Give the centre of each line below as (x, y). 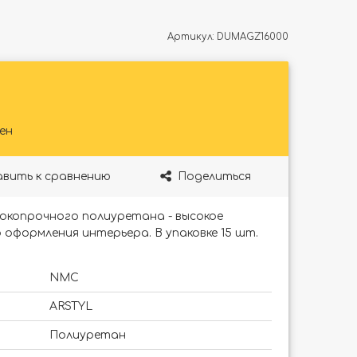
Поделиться (214, 176)
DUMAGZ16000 (253, 37)
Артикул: (192, 37)
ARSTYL (71, 306)
